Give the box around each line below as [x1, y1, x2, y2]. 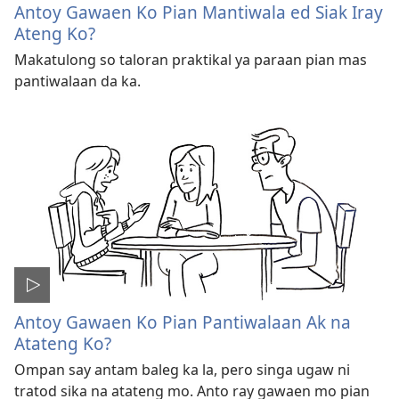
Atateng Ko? [14, 330, 111, 355]
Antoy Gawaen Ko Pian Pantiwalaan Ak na [14, 309, 351, 334]
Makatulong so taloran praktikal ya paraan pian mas [14, 49, 367, 69]
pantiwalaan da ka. [14, 70, 141, 91]
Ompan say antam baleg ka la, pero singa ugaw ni [14, 359, 350, 379]
